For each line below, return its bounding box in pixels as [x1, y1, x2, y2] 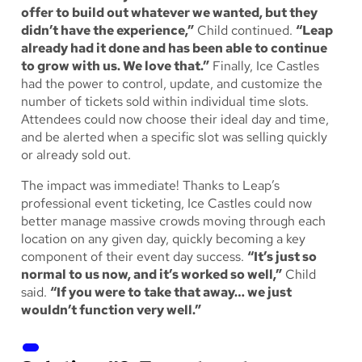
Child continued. [194, 22, 296, 40]
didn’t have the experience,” [21, 22, 194, 40]
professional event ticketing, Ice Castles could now [21, 195, 312, 213]
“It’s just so [247, 248, 317, 266]
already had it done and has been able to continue [21, 40, 327, 57]
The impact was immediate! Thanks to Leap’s [21, 177, 280, 195]
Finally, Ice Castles [209, 57, 319, 75]
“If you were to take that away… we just [50, 284, 292, 301]
